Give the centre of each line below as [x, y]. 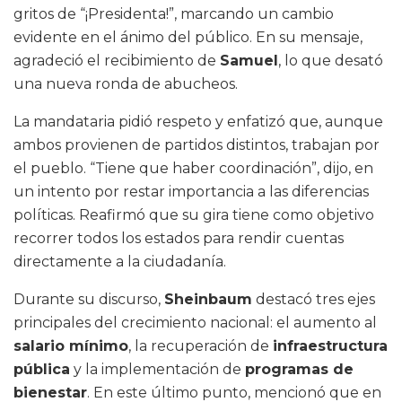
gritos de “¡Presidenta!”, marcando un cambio [174, 14]
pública [42, 370]
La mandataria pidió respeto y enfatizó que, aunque [198, 122]
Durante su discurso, [89, 300]
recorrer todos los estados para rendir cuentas [179, 239]
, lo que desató [331, 61]
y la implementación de [157, 370]
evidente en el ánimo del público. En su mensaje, [188, 38]
